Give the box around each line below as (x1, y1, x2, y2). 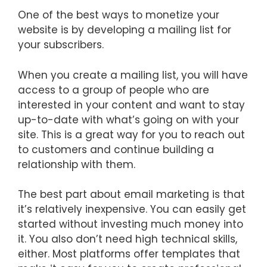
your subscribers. (18, 38, 104, 52)
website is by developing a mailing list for (18, 23, 231, 37)
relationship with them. (18, 157, 135, 172)
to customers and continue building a (18, 142, 214, 157)
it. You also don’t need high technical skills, (18, 232, 237, 246)
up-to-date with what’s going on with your (18, 112, 239, 127)
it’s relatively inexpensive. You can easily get (18, 202, 246, 216)
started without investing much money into (18, 217, 243, 231)
